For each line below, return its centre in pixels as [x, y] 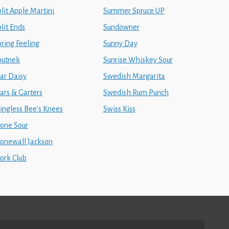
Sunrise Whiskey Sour [138, 60]
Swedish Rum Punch [136, 93]
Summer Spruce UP [134, 11]
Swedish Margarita [134, 76]
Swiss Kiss [119, 109]
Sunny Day [120, 43]
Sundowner [121, 27]
